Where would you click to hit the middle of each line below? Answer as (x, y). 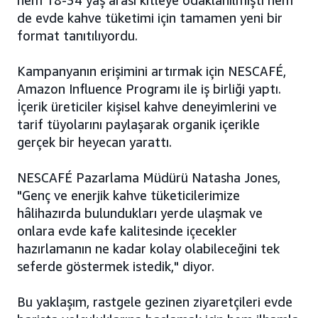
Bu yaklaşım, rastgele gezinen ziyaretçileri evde (155, 302)
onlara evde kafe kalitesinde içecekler (127, 231)
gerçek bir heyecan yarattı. (94, 142)
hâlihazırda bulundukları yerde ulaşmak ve (140, 213)
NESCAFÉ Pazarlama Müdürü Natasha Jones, (149, 178)
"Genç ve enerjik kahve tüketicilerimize (128, 196)
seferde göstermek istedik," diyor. (116, 267)
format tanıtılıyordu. (77, 36)
